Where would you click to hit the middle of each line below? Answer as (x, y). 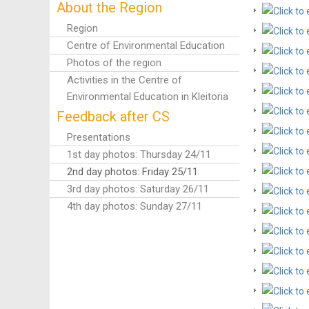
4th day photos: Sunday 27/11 (134, 206)
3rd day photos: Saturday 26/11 (138, 189)
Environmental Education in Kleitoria (147, 97)
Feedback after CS (113, 117)
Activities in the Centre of (124, 80)
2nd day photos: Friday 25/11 (132, 172)
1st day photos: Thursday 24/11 (139, 154)
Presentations (98, 137)
